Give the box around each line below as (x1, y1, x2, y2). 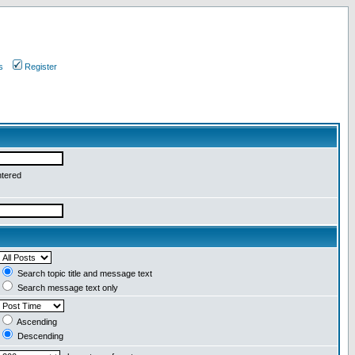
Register (24, 62, 57, 71)
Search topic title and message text (15, 269, 152, 278)
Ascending (15, 317, 57, 326)
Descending (15, 331, 63, 341)
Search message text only (15, 283, 118, 292)
